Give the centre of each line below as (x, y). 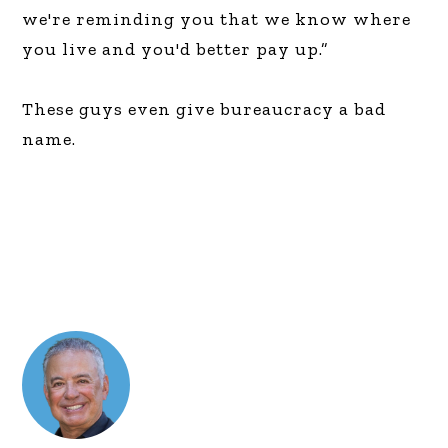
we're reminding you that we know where (217, 18)
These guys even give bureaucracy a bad (204, 108)
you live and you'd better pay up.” (176, 48)
